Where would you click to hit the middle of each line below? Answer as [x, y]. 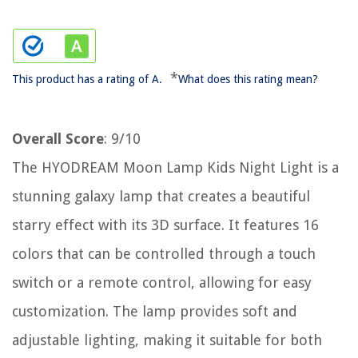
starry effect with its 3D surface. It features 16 [165, 225]
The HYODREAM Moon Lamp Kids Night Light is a [175, 167]
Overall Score [58, 139]
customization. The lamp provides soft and [155, 311]
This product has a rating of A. [87, 79]
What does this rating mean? [248, 79]
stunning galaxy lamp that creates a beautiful [161, 196]
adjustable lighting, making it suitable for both [167, 340]
